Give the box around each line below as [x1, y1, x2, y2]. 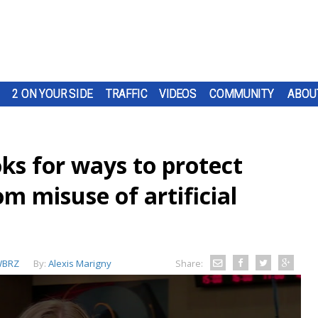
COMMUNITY [209, 87, 274, 101]
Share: [175, 257, 203, 270]
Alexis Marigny [48, 257, 111, 270]
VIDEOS [158, 87, 197, 101]
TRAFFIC [106, 87, 148, 101]
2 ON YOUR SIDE [12, 87, 92, 101]
